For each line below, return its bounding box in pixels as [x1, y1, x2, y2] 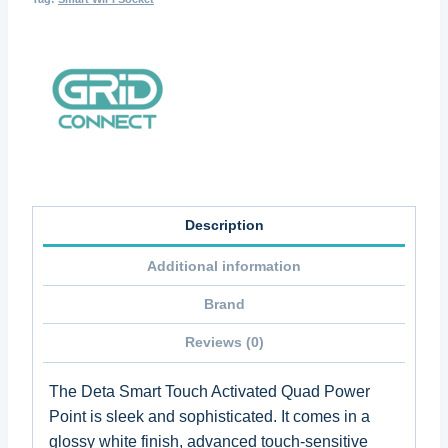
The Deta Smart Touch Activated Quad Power [49, 382, 370, 400]
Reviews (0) [184, 334, 264, 351]
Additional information [147, 257, 301, 274]
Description [184, 217, 264, 234]
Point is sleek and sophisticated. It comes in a [49, 407, 370, 425]
